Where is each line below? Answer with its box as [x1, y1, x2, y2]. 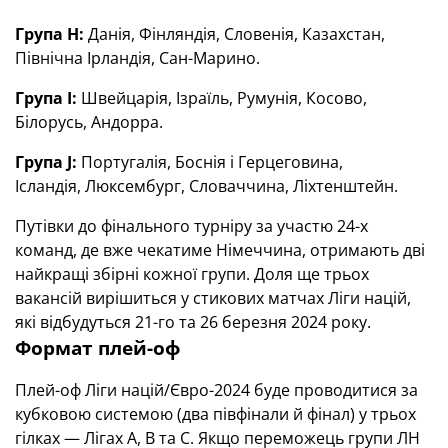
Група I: [15, 87, 77, 109]
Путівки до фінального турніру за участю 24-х [15, 215, 368, 237]
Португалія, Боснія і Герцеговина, [77, 151, 343, 173]
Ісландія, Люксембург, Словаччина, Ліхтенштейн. [15, 175, 398, 197]
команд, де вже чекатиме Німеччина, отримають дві [15, 239, 425, 261]
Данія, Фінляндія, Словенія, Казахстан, [84, 23, 385, 45]
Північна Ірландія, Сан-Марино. [15, 47, 260, 69]
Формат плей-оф [15, 335, 180, 360]
